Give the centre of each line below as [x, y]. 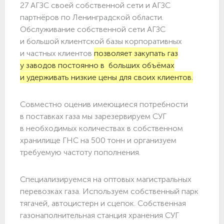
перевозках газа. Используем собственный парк [109, 191]
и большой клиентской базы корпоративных [101, 41]
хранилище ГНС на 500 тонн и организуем [98, 140]
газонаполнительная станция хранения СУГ [99, 215]
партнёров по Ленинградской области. [92, 17]
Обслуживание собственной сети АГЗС [93, 29]
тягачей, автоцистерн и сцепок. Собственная [103, 203]
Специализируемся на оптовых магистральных [106, 179]
